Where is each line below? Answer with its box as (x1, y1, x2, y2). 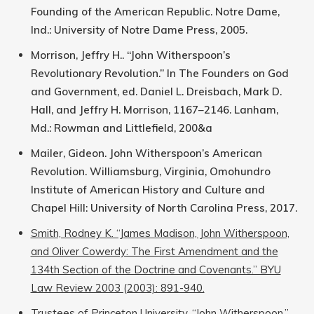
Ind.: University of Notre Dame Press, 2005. (30, 23, 247, 37)
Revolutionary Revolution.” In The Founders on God (30, 67, 289, 81)
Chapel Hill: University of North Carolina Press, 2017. (30, 201, 297, 215)
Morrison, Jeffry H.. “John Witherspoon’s (30, 48, 231, 62)
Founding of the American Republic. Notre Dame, (30, 5, 280, 19)
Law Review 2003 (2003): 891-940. (30, 281, 205, 295)
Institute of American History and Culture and (30, 183, 265, 197)
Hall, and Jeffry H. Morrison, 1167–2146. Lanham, (30, 103, 278, 117)
